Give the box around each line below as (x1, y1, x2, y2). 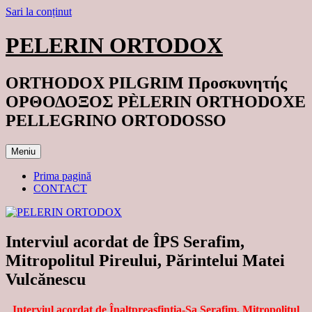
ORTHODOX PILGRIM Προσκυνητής (6, 73, 287, 92)
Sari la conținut (6, 6, 72, 17)
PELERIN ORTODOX (6, 33, 223, 58)
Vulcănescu (6, 270, 86, 288)
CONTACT (33, 182, 87, 194)
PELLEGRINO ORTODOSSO (6, 111, 226, 130)
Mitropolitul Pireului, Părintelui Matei (6, 251, 285, 270)
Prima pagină (33, 169, 91, 182)
